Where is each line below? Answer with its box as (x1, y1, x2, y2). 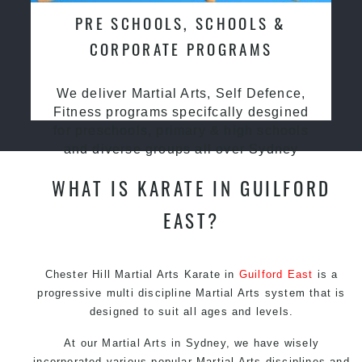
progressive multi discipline (37, 286, 196, 299)
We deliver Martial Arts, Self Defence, (56, 86, 306, 100)
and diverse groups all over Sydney (63, 141, 299, 156)
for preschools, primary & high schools (53, 123, 309, 137)
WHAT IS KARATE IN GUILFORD (52, 173, 331, 202)
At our (63, 336, 103, 349)
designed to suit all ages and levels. (89, 305, 294, 318)
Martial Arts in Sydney (102, 336, 226, 349)
